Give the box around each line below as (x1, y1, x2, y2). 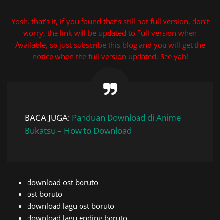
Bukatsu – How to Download (25, 125, 132, 136)
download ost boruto (27, 177, 98, 187)
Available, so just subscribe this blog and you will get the (15, 40, 205, 50)
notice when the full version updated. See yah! (32, 52, 188, 61)
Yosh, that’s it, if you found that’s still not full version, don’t (11, 16, 209, 26)
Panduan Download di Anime (72, 112, 181, 123)
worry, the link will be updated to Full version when (23, 28, 197, 38)
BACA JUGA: (25, 112, 72, 123)
